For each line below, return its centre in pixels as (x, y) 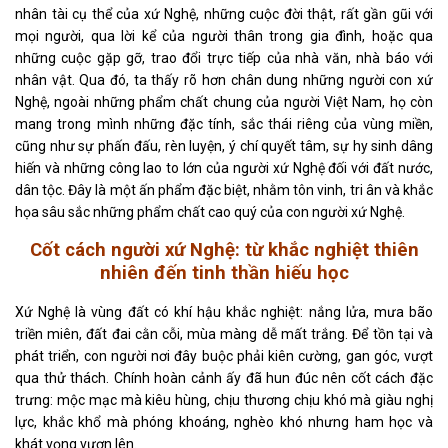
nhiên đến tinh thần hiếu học (224, 273)
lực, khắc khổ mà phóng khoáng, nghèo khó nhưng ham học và (224, 422)
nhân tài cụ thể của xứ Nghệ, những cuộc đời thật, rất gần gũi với (224, 14)
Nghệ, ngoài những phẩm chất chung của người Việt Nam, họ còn (224, 102)
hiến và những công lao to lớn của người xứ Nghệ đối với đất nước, (224, 168)
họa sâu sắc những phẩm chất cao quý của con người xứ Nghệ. (210, 212)
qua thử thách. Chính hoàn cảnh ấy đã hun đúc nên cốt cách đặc (224, 378)
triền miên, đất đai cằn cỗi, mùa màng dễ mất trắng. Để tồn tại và (224, 334)
